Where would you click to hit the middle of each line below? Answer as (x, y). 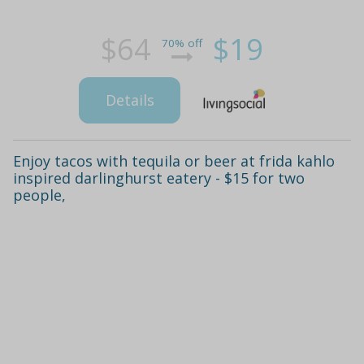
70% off (182, 43)
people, (39, 195)
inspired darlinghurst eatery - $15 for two (159, 178)
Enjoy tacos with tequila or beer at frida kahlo (174, 160)
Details (130, 100)
